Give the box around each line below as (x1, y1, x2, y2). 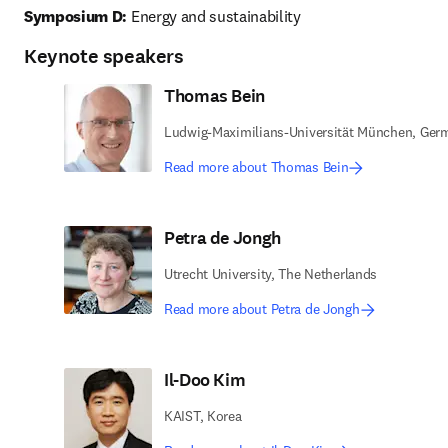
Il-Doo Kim (164, 368, 246, 392)
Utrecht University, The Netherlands (164, 265, 378, 283)
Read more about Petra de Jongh (164, 300, 360, 318)
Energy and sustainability (127, 6, 305, 26)
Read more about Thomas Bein (164, 158, 349, 176)
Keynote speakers (24, 43, 184, 70)
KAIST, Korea (164, 407, 242, 425)
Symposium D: (24, 6, 128, 26)
